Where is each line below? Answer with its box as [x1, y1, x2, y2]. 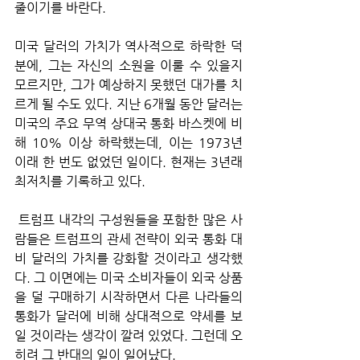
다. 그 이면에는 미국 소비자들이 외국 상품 [14, 269, 243, 285]
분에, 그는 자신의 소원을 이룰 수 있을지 [14, 57, 243, 73]
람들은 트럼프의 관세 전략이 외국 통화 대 [14, 231, 243, 247]
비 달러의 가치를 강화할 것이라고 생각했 [14, 250, 243, 266]
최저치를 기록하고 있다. [14, 173, 145, 189]
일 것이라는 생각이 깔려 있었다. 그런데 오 [14, 327, 243, 343]
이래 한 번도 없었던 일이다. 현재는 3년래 [14, 153, 243, 170]
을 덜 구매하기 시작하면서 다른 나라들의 [14, 288, 243, 305]
